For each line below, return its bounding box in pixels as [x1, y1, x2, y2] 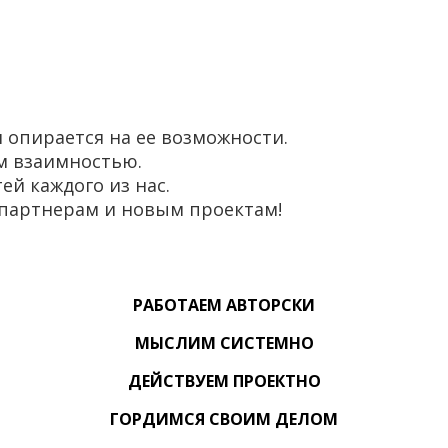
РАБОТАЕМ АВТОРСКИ [133, 294, 315, 317]
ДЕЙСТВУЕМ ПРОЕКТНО [127, 370, 321, 393]
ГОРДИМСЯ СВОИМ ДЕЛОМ [110, 408, 338, 431]
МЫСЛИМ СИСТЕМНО [134, 332, 314, 355]
